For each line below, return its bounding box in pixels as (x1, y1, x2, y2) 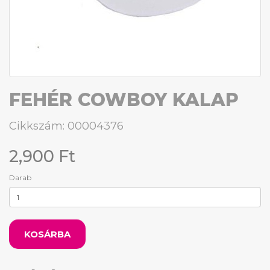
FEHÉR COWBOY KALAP (9, 89, 239, 111)
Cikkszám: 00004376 (9, 119, 124, 133)
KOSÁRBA (24, 228, 71, 240)
